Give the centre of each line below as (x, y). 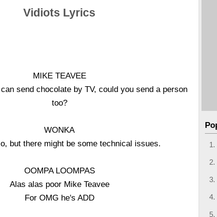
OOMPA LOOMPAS (59, 170)
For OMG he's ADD (59, 198)
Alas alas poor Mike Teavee (59, 184)
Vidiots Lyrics (60, 13)
